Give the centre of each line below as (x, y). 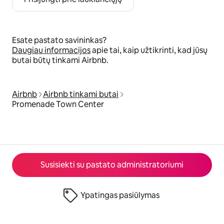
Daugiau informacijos (51, 50)
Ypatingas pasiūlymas (120, 195)
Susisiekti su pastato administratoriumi (112, 165)
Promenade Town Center (58, 104)
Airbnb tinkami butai (81, 94)
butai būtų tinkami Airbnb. (60, 60)
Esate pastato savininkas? (59, 40)
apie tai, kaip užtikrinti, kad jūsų (149, 50)
